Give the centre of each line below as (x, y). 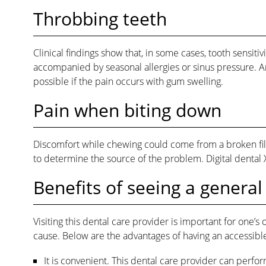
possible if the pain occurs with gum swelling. (128, 81)
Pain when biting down (127, 110)
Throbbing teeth (100, 18)
